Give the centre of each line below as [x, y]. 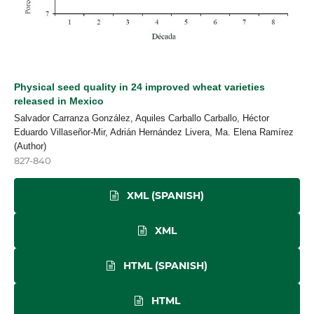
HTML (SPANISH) [164, 265]
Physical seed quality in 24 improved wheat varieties [139, 87]
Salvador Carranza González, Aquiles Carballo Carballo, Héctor [142, 118]
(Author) [30, 146]
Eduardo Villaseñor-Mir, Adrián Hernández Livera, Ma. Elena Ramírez [154, 132]
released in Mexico [59, 101]
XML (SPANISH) [164, 195]
